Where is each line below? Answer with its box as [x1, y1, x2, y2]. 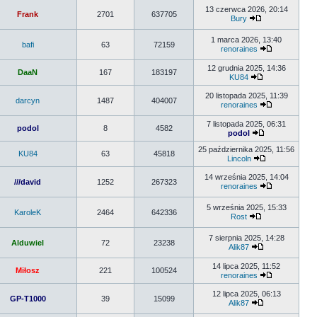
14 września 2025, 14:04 [204, 173, 289, 181]
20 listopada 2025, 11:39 [204, 91, 288, 100]
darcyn [16, 96, 40, 105]
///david [14, 178, 41, 186]
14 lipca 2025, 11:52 [212, 262, 280, 270]
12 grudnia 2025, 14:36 [207, 64, 286, 72]
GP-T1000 [9, 294, 46, 303]
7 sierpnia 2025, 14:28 [208, 234, 284, 242]
